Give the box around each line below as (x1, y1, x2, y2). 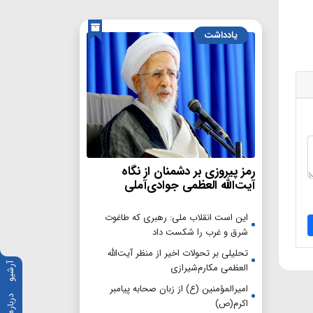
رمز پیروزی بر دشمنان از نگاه (122, 162, 255, 182)
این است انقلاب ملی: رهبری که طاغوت (105, 210, 248, 226)
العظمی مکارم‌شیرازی (170, 261, 248, 276)
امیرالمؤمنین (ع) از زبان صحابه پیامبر (110, 282, 248, 297)
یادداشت (204, 27, 238, 43)
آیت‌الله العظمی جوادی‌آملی (124, 176, 255, 196)
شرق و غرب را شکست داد (152, 225, 248, 240)
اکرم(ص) (215, 296, 248, 312)
